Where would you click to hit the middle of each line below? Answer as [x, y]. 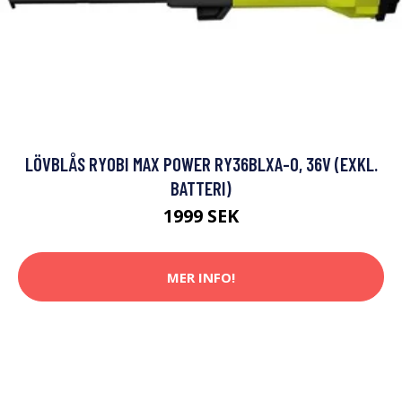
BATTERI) [201, 188]
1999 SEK [201, 216]
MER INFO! [201, 277]
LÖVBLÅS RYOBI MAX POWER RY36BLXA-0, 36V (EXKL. [201, 164]
